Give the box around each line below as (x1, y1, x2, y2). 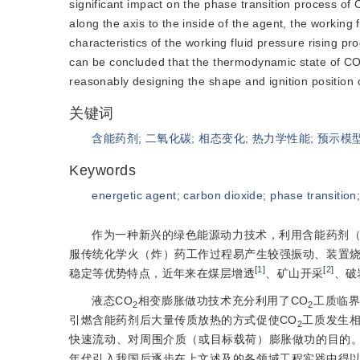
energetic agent (92, 189, 177, 202)
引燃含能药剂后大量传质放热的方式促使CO (69, 313, 297, 326)
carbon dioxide (183, 189, 264, 202)
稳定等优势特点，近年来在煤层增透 (69, 267, 255, 280)
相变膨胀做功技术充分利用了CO (137, 294, 309, 307)
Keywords (69, 162, 137, 178)
